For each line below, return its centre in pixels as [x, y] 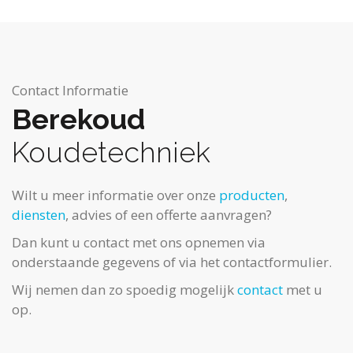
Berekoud [78, 119]
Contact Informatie [70, 90]
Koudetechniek [111, 152]
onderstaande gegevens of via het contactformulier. [172, 262]
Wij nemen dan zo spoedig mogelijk [124, 289]
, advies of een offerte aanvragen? [169, 214]
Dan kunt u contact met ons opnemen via [139, 242]
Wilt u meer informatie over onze [115, 195]
